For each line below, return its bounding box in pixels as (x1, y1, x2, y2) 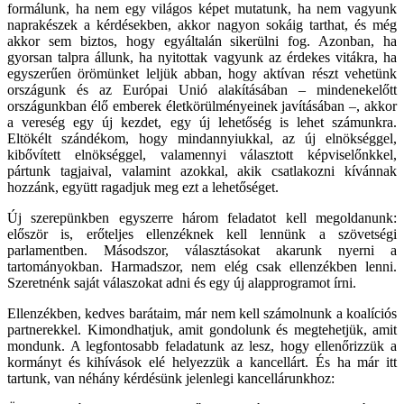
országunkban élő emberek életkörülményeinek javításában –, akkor (7, 97, 397, 114)
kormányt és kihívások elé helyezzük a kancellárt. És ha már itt (7, 353, 397, 370)
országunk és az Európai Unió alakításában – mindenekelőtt (7, 81, 397, 97)
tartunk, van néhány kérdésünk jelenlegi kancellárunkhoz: (7, 370, 335, 386)
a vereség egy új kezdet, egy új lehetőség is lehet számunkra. (7, 114, 397, 130)
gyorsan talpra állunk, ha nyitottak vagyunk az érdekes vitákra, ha (7, 49, 397, 65)
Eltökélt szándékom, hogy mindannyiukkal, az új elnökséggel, (7, 130, 397, 146)
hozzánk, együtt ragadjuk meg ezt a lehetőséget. (7, 179, 279, 195)
